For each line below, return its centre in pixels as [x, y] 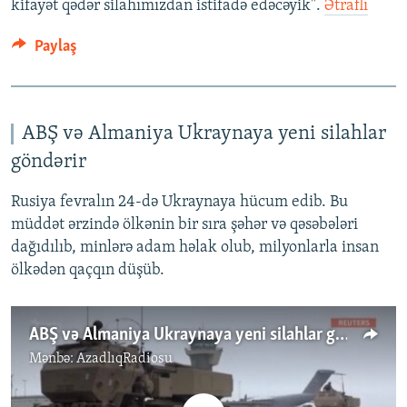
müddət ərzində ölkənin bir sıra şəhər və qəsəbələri [184, 225]
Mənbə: [53, 359]
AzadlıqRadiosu [124, 359]
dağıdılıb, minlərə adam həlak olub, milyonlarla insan [195, 248]
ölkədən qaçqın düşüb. [88, 271]
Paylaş [55, 46]
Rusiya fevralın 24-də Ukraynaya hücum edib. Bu [179, 203]
